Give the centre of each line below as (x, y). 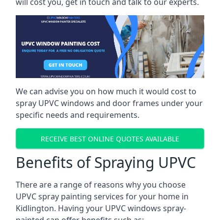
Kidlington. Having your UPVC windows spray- (101, 208)
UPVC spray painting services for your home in (102, 196)
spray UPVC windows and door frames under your (109, 103)
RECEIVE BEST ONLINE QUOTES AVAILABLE (110, 138)
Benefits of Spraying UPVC (106, 162)
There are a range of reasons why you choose (101, 185)
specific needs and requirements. (78, 115)
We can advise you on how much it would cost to (106, 91)
